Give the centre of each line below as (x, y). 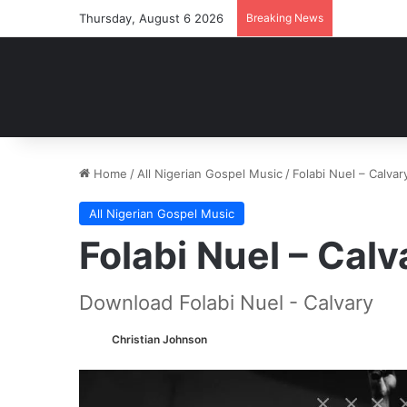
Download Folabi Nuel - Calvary (226, 303)
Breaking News (285, 18)
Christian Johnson (159, 339)
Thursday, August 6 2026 (151, 18)
